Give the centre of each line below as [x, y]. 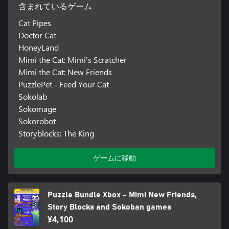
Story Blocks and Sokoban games [109, 207]
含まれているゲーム [55, 6]
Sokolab [32, 96]
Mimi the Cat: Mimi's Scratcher [72, 59]
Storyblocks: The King [56, 133]
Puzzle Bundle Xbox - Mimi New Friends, [122, 194]
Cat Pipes [35, 22]
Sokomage [37, 108]
